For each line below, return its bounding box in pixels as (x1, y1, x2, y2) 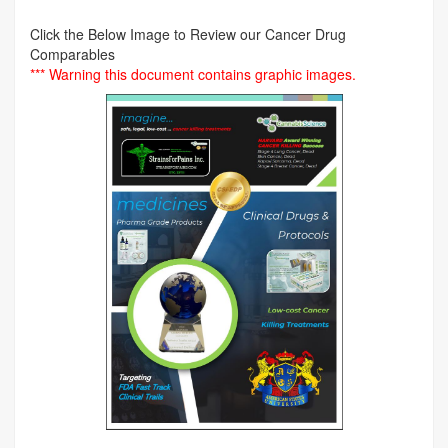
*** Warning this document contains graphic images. (30, 64, 356, 84)
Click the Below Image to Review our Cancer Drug (30, 24, 346, 44)
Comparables (30, 44, 115, 64)
